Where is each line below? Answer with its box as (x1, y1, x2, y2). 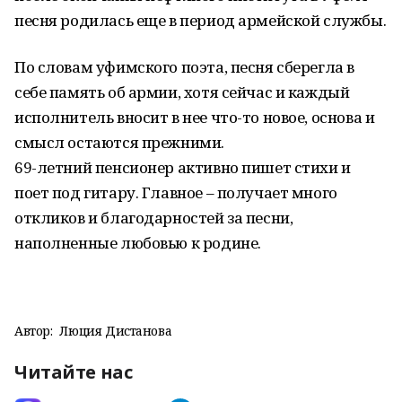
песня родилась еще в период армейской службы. (14, 10, 387, 31)
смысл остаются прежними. (14, 132, 224, 153)
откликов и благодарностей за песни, (14, 207, 293, 228)
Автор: (14, 322, 53, 339)
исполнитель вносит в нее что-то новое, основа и (14, 107, 375, 127)
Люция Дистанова (59, 322, 172, 339)
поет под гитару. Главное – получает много (14, 182, 337, 203)
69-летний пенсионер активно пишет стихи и (14, 157, 351, 178)
